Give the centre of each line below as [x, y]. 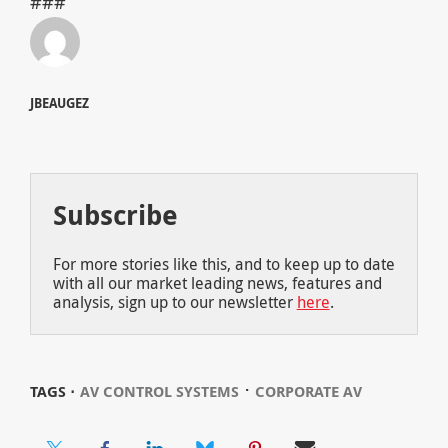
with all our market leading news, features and [217, 283]
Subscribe [115, 215]
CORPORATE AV [308, 392]
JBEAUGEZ [59, 103]
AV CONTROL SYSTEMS [159, 392]
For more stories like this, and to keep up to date [223, 264]
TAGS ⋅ [52, 392]
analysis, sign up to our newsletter [174, 302]
